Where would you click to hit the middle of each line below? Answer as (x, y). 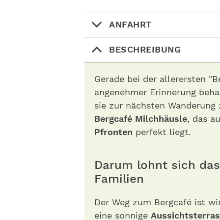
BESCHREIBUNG (145, 49)
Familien (119, 179)
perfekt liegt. (163, 132)
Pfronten (115, 132)
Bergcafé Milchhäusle (141, 119)
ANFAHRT (130, 24)
